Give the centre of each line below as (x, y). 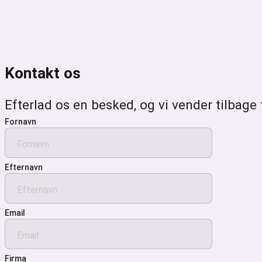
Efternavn (24, 167)
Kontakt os (43, 73)
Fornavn (20, 121)
